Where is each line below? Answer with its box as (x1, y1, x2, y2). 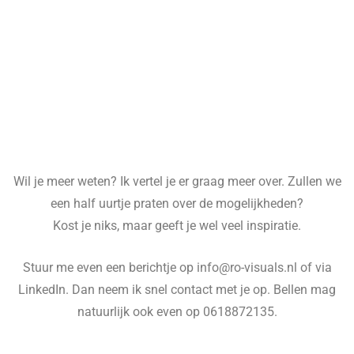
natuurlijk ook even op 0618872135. (77, 304, 277, 319)
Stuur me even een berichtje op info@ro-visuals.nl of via (22, 260, 332, 275)
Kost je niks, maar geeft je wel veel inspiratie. (53, 219, 301, 234)
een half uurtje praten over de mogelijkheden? (51, 197, 303, 212)
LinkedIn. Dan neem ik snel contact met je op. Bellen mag (18, 282, 336, 297)
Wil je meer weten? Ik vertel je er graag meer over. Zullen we (13, 175, 341, 190)
